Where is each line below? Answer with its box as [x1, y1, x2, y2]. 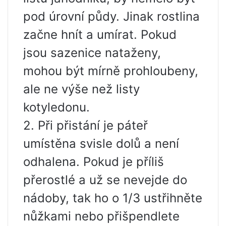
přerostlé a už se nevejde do [23, 173, 187, 188]
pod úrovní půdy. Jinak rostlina [23, 9, 200, 24]
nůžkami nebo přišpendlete [23, 209, 180, 224]
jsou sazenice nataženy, [23, 45, 161, 61]
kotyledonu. [23, 100, 90, 115]
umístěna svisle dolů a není [23, 136, 179, 151]
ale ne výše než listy [23, 82, 140, 97]
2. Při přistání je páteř [23, 118, 148, 133]
